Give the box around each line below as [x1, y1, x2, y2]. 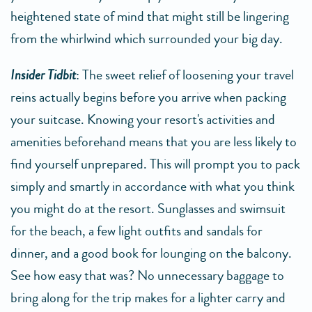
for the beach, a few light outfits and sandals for [10, 221, 263, 242]
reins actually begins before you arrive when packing [10, 87, 286, 108]
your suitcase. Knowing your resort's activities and [10, 109, 275, 130]
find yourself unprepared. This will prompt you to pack [10, 154, 300, 175]
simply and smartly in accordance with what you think [10, 176, 295, 197]
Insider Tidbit [10, 65, 76, 86]
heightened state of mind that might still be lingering [10, 6, 289, 27]
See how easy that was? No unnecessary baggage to [10, 265, 284, 286]
